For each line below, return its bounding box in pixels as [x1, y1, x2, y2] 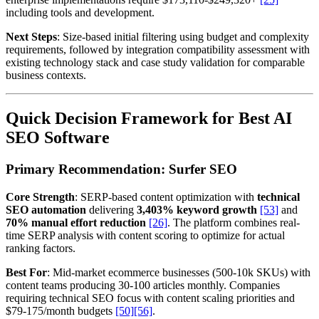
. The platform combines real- [167, 216, 300, 229]
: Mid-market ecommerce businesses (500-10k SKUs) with [47, 266, 310, 278]
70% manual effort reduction [6, 216, 146, 229]
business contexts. [6, 69, 86, 82]
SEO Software [6, 127, 110, 147]
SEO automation [6, 203, 86, 216]
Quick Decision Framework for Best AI [6, 108, 292, 127]
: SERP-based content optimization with [75, 190, 257, 203]
